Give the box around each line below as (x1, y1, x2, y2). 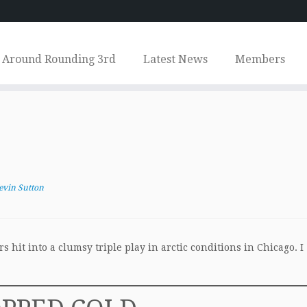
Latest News (143, 53, 208, 66)
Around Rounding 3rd (1, 53, 116, 66)
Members (234, 53, 285, 66)
